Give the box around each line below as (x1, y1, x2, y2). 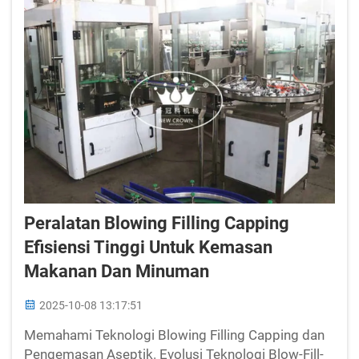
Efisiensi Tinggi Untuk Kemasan (24, 237, 272, 257)
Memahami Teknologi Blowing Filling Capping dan (24, 327, 325, 343)
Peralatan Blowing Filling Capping (24, 213, 289, 233)
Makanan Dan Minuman (24, 261, 209, 281)
